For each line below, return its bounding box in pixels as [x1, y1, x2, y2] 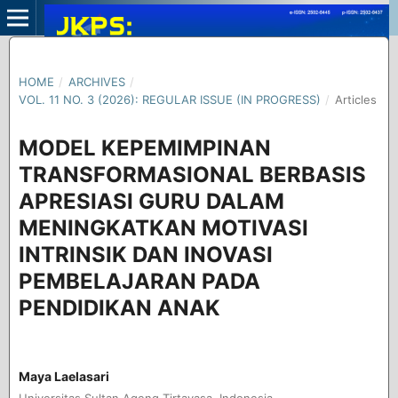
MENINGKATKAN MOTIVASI [18, 214, 308, 241]
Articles [334, 92, 377, 107]
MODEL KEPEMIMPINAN [18, 134, 271, 161]
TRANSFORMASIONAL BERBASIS [18, 161, 366, 187]
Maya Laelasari [18, 368, 109, 384]
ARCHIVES [68, 74, 125, 89]
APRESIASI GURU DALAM [18, 187, 284, 214]
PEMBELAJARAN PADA [18, 267, 260, 294]
